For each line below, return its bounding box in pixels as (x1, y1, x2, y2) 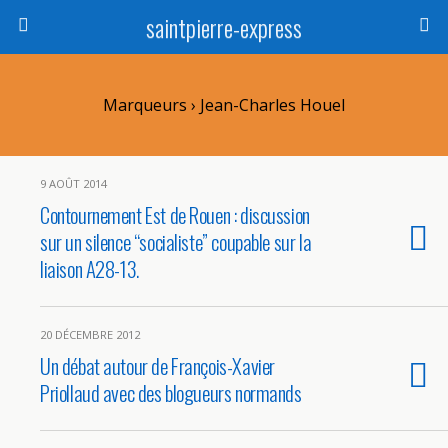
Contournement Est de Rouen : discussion (40, 199, 310, 230)
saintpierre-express (146, 9, 302, 45)
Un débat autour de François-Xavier (40, 350, 275, 381)
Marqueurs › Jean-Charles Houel (103, 94, 345, 116)
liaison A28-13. (40, 253, 139, 284)
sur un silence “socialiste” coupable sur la (40, 226, 312, 257)
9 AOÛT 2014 (40, 176, 107, 191)
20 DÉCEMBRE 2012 (40, 327, 140, 342)
